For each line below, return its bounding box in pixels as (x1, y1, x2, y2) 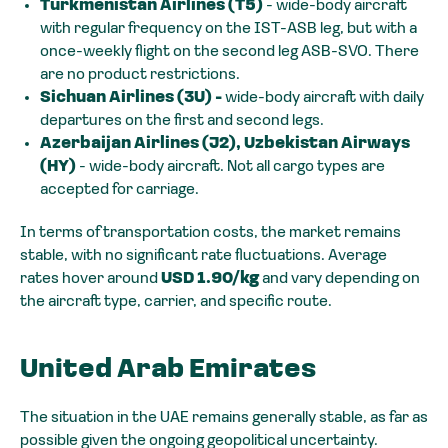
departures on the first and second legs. (40, 112, 324, 129)
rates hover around (20, 270, 161, 287)
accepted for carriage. (40, 181, 199, 198)
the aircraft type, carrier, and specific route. (20, 293, 332, 310)
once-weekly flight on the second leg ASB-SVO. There (40, 43, 419, 60)
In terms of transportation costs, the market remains (20, 224, 401, 241)
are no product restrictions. (40, 66, 240, 83)
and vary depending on (259, 270, 420, 287)
